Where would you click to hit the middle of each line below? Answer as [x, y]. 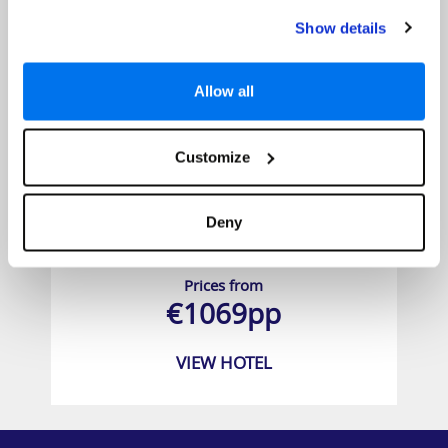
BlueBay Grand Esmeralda [223, 240]
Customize [213, 156]
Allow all [224, 91]
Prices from [224, 284]
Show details [341, 27]
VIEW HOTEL [223, 362]
